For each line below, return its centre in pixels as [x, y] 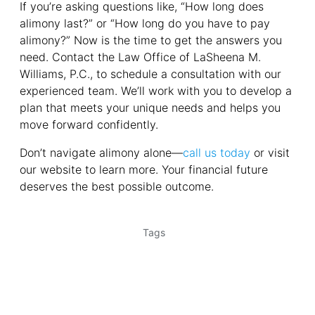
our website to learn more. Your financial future [144, 170]
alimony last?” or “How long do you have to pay [145, 24]
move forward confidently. [89, 125]
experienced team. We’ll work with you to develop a [156, 91]
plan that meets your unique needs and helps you [150, 108]
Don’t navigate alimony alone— [101, 153]
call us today [217, 153]
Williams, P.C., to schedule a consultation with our [150, 74]
